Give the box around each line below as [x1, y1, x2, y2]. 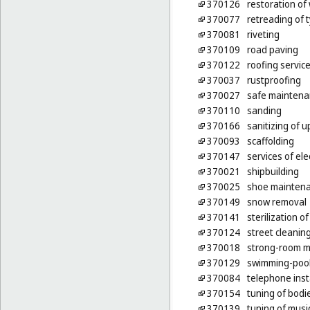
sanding [246, 104, 282, 118]
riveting [246, 28, 280, 42]
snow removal [246, 195, 307, 209]
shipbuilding [246, 165, 299, 179]
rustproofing [246, 73, 301, 87]
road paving [246, 43, 298, 57]
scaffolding [246, 134, 294, 148]
